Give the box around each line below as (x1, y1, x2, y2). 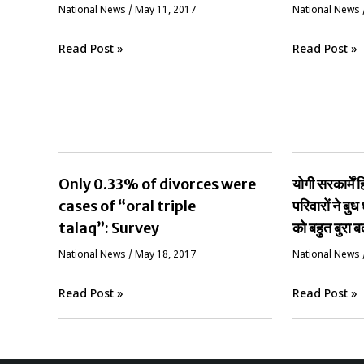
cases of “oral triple (58, 196, 196, 215)
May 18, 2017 (135, 248, 196, 262)
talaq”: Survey (58, 218, 159, 237)
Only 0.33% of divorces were (58, 174, 256, 193)
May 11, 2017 (135, 3, 196, 17)
